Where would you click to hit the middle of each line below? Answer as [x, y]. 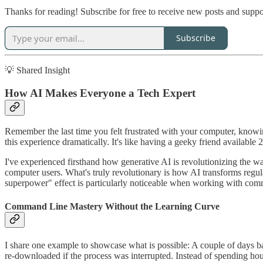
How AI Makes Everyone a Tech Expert [100, 93]
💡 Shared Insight [37, 70]
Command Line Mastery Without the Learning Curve [112, 206]
